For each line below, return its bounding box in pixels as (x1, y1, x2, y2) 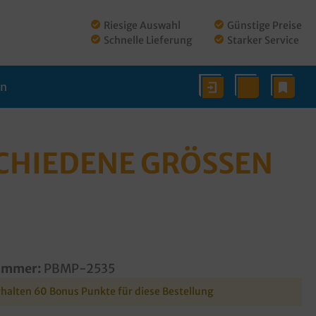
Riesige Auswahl (104, 18, 181, 32)
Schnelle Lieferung (104, 33, 192, 47)
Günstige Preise (227, 18, 302, 32)
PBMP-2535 (44, 261, 115, 276)
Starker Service (227, 33, 299, 47)
